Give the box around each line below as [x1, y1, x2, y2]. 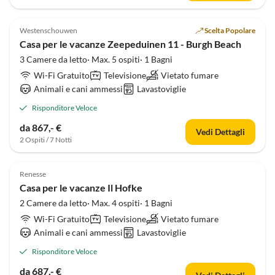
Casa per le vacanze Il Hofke [20, 182, 142, 193]
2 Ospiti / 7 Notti [20, 135, 72, 144]
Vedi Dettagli [196, 126, 245, 137]
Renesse [20, 169, 46, 179]
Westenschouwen [20, 26, 77, 35]
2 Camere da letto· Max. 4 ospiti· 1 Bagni [20, 198, 172, 208]
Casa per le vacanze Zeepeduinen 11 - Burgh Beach [20, 38, 241, 50]
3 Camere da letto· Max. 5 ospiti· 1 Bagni [20, 54, 172, 64]
